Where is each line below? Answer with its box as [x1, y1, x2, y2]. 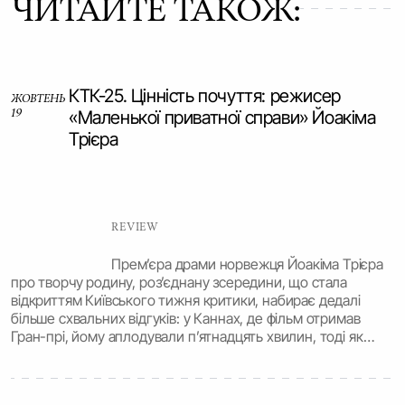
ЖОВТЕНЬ [11, 91, 65, 106]
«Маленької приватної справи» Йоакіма [69, 107, 376, 129]
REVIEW [111, 220, 158, 234]
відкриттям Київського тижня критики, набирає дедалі [11, 291, 361, 310]
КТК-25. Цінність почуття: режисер [69, 85, 341, 108]
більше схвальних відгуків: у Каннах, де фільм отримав [11, 309, 361, 328]
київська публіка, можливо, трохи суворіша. [11, 345, 292, 364]
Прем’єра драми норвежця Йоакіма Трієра [111, 255, 383, 274]
